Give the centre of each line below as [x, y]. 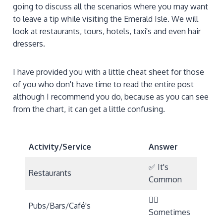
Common [165, 179]
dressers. [29, 44]
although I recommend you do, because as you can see [111, 97]
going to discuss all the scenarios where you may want [111, 7]
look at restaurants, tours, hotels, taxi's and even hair [107, 31]
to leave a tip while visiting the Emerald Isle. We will [106, 19]
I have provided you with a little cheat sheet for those [109, 72]
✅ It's [159, 167]
